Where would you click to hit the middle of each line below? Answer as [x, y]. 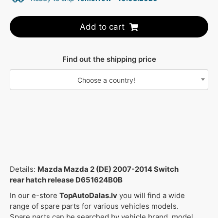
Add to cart [102, 27]
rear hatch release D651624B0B [66, 180]
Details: [24, 169]
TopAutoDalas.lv [88, 196]
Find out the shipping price [109, 59]
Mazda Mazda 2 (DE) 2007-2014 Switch [108, 169]
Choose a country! [106, 80]
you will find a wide [151, 196]
